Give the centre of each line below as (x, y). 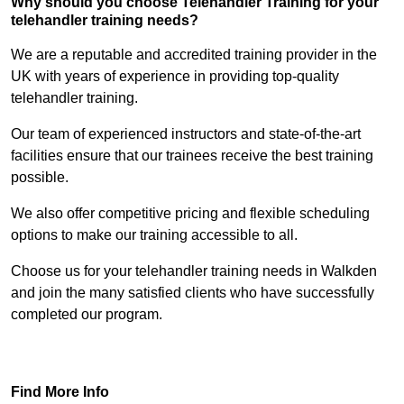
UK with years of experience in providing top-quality (175, 77)
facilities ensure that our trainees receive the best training (192, 156)
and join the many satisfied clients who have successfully (193, 293)
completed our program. (87, 315)
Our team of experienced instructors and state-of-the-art (186, 134)
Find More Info (60, 392)
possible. (40, 178)
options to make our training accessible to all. (154, 235)
